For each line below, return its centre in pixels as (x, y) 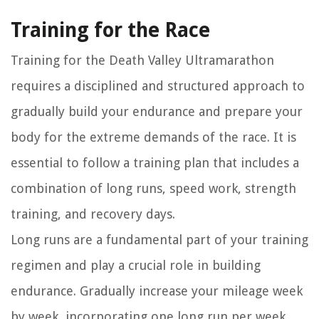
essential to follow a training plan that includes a (155, 163)
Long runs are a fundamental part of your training (159, 240)
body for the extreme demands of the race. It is (153, 137)
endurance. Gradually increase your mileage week (157, 291)
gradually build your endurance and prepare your (157, 112)
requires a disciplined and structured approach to (158, 86)
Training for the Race (110, 31)
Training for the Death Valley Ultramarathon (142, 61)
